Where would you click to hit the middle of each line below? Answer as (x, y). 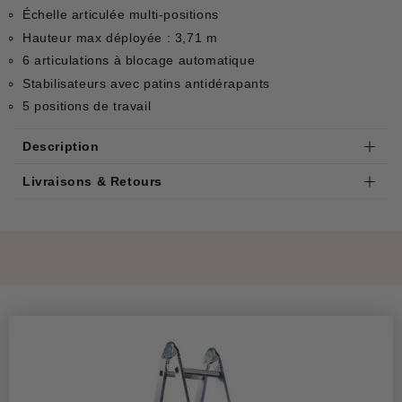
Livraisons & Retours (92, 182)
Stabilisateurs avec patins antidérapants (146, 83)
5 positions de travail (87, 106)
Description (61, 147)
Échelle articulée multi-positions (121, 15)
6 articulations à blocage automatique (139, 61)
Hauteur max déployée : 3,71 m (120, 37)
